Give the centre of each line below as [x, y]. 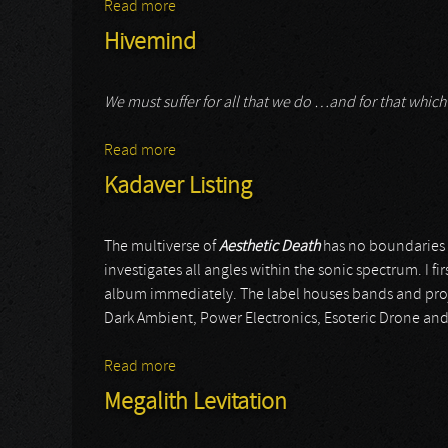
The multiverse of [161, 247]
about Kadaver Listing [247, 367]
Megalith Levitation [195, 403]
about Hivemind [229, 151]
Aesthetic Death [269, 247]
